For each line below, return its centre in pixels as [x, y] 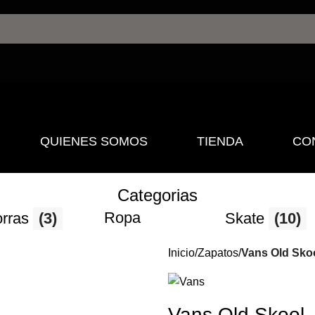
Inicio [181, 253]
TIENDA [220, 141]
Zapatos [218, 253]
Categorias [157, 195]
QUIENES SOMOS [94, 141]
